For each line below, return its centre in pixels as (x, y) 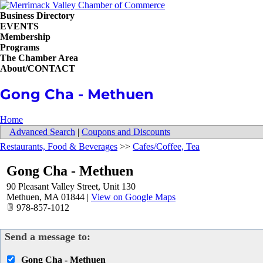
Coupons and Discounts (126, 132)
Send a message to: (48, 237)
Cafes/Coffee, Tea (166, 146)
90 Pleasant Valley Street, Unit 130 (71, 186)
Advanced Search (42, 132)
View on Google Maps (133, 197)
